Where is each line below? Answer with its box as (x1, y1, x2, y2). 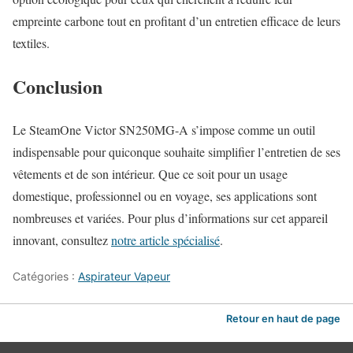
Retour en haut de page (226, 313, 340, 325)
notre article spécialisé (111, 231, 220, 248)
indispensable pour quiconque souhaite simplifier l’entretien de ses (13, 143, 340, 160)
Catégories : (13, 269, 78, 283)
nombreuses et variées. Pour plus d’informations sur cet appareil (13, 209, 328, 226)
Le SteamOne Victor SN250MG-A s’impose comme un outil (13, 121, 315, 138)
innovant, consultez (13, 231, 111, 248)
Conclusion (13, 72, 102, 100)
